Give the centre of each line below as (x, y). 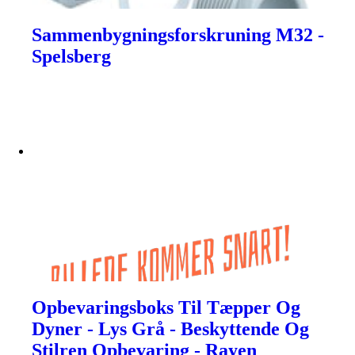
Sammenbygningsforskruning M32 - (178, 35)
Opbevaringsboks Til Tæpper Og (166, 308)
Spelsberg (71, 57)
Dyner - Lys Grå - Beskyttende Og (170, 329)
